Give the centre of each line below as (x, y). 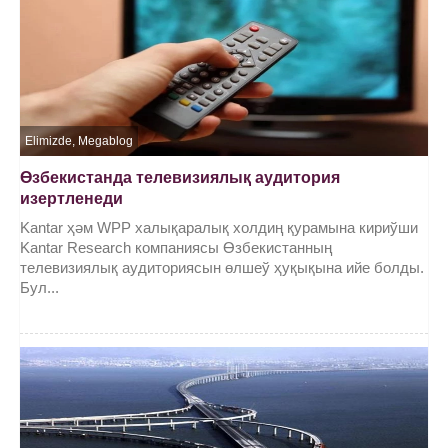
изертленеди (71, 199)
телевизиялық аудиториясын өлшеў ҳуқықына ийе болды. (222, 268)
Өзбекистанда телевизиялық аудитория (180, 178)
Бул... (39, 288)
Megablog (105, 141)
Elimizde (48, 141)
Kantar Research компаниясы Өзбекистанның (176, 248)
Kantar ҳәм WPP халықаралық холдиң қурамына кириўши (219, 228)
